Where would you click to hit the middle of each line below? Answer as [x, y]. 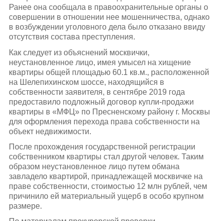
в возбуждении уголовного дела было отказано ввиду [107, 27]
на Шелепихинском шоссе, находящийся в [86, 82]
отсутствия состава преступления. [72, 37]
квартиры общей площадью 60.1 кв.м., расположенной [109, 72]
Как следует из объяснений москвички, [79, 52]
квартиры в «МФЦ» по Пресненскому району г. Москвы [109, 111]
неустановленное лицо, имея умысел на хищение [100, 62]
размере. [25, 206]
